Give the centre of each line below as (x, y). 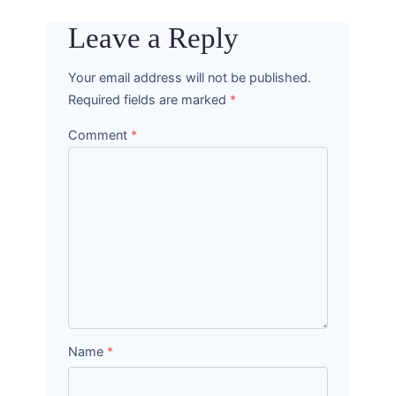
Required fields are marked (149, 100)
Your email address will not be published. (190, 78)
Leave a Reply (153, 38)
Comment (99, 135)
